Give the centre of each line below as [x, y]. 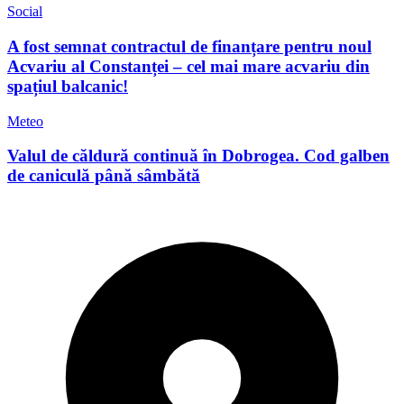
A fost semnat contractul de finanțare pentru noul [189, 46]
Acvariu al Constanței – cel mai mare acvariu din [188, 66]
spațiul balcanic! [68, 86]
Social [25, 12]
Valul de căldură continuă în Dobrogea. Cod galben [198, 156]
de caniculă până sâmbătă [104, 176]
